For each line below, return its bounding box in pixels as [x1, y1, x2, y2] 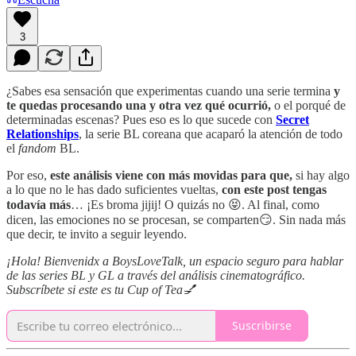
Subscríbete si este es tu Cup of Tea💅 [6, 282, 195, 296]
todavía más [6, 197, 71, 211]
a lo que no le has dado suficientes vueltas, [6, 182, 222, 196]
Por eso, [6, 168, 50, 182]
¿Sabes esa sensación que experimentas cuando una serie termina [6, 83, 334, 98]
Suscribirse [232, 318, 292, 334]
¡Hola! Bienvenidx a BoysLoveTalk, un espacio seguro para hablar [6, 253, 343, 268]
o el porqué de [271, 98, 346, 112]
